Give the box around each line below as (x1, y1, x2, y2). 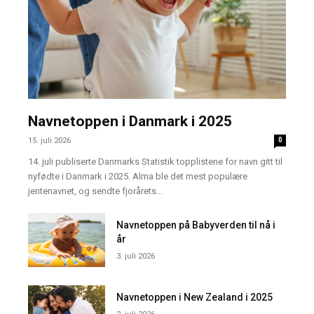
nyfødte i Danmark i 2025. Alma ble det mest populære (28, 170, 247, 182)
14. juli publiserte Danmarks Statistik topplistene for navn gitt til (28, 156, 282, 167)
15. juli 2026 (28, 135, 71, 145)
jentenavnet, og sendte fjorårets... (28, 185, 163, 196)
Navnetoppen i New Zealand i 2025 (116, 291, 273, 303)
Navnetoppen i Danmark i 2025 (28, 112, 232, 130)
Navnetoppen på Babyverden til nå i (116, 219, 276, 231)
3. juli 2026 (116, 251, 156, 261)
